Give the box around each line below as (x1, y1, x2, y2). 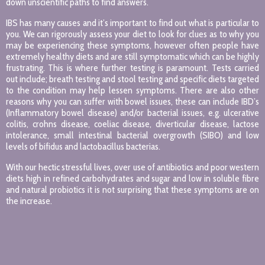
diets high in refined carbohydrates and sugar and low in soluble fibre (6, 172, 259, 184)
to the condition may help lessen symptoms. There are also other (6, 84, 259, 96)
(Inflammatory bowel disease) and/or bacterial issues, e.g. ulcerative (6, 106, 259, 118)
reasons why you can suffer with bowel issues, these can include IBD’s (6, 95, 259, 107)
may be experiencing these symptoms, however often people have (6, 39, 259, 51)
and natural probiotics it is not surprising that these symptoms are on (6, 183, 259, 195)
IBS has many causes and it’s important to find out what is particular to (6, 17, 259, 28)
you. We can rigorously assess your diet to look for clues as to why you (6, 28, 259, 40)
